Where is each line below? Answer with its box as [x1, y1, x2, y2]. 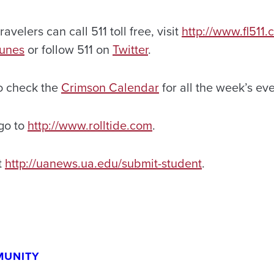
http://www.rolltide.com [28, 116, 152, 134]
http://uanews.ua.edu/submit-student [5, 154, 202, 172]
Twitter [113, 40, 148, 58]
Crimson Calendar [61, 78, 159, 96]
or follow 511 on [24, 40, 113, 58]
